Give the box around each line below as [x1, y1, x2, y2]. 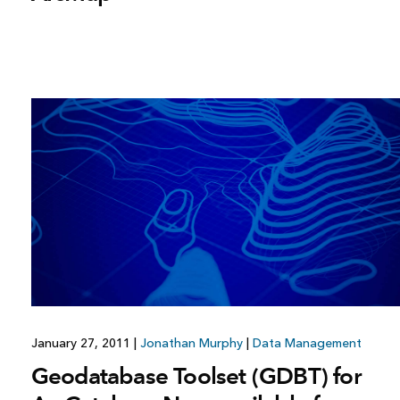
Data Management [252, 335, 362, 351]
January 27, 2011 [30, 335, 134, 351]
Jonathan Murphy [139, 335, 243, 351]
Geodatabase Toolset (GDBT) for [30, 361, 361, 390]
